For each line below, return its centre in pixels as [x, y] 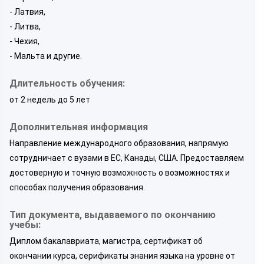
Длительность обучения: [67, 83]
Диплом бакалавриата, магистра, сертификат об [106, 241]
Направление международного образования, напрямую [119, 143]
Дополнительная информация [79, 127]
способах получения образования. [77, 187]
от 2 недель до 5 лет [50, 99]
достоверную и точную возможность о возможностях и [120, 172]
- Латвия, [27, 11]
